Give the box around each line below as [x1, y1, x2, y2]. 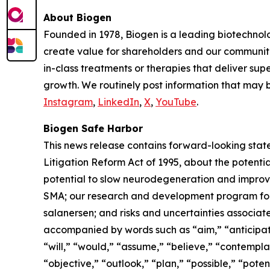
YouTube [155, 96, 196, 108]
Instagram [43, 96, 93, 108]
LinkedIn [98, 96, 139, 108]
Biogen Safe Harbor [43, 122, 146, 135]
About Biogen [43, 11, 111, 24]
